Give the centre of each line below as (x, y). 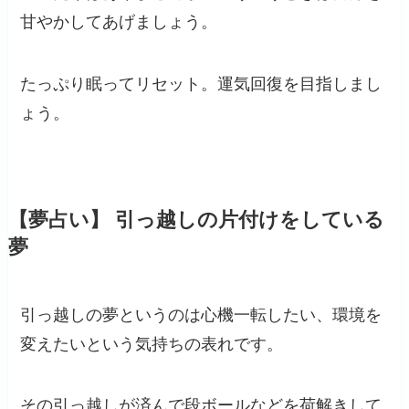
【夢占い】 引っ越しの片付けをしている (196, 220)
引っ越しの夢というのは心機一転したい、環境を (201, 315)
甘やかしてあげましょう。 (119, 21)
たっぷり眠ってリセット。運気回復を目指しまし (201, 84)
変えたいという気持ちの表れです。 (152, 344)
